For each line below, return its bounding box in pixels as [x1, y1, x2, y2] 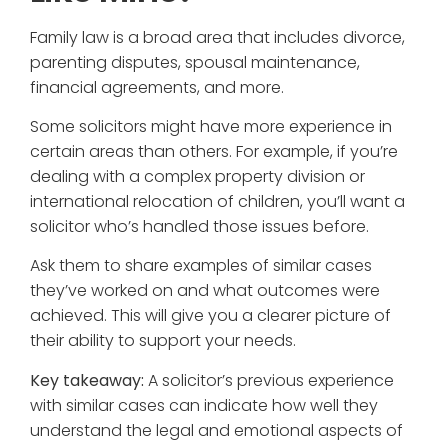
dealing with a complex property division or [30, 165, 365, 189]
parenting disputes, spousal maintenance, [30, 50, 360, 74]
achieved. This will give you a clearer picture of [30, 304, 391, 328]
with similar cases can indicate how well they [30, 393, 378, 417]
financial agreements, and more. [30, 75, 284, 99]
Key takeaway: [30, 368, 144, 392]
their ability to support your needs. [30, 329, 296, 353]
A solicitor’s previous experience [144, 368, 394, 392]
